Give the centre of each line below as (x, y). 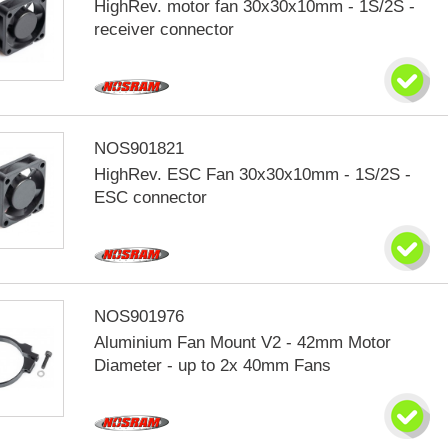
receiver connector (164, 29)
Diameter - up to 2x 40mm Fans (213, 365)
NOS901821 (139, 148)
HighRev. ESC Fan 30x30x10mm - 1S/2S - (253, 174)
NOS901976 (139, 316)
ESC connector (151, 197)
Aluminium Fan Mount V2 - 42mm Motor (243, 342)
